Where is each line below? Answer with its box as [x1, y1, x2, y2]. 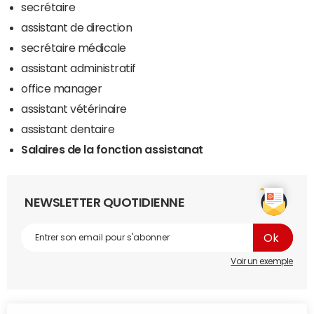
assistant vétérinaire [21, 103, 127, 115]
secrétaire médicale [21, 42, 126, 54]
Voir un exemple [231, 257, 293, 266]
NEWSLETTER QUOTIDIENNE [25, 196, 185, 210]
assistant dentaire [21, 123, 115, 135]
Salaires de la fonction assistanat [21, 144, 203, 156]
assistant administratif [21, 62, 136, 74]
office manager [21, 83, 102, 95]
